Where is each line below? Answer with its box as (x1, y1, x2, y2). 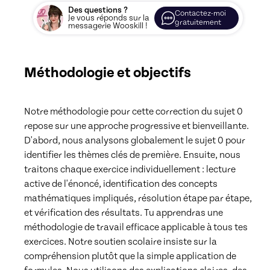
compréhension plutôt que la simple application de (24, 250, 236, 262)
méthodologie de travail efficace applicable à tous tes (24, 221, 248, 233)
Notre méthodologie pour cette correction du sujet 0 (24, 105, 243, 117)
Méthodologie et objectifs (24, 64, 191, 81)
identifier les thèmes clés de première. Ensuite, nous (24, 149, 240, 160)
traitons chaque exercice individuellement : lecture (24, 163, 236, 175)
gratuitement (175, 18, 221, 27)
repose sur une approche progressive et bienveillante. (24, 120, 249, 131)
